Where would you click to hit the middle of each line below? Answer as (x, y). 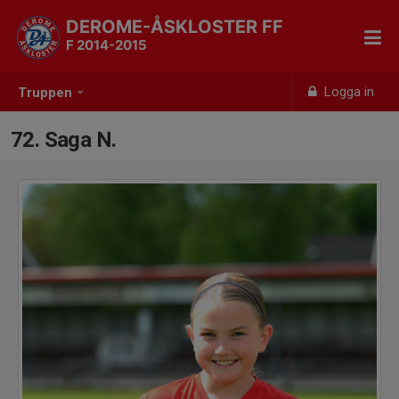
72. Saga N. (64, 140)
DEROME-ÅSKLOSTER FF (175, 27)
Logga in (348, 92)
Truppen (45, 93)
